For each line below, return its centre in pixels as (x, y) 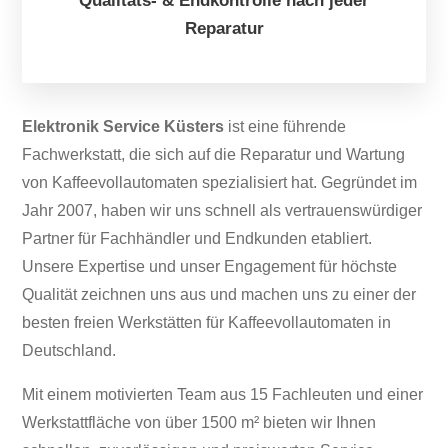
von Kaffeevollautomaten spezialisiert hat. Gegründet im (220, 182)
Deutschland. (69, 350)
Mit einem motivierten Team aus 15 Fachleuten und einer (223, 394)
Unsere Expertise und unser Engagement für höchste (210, 266)
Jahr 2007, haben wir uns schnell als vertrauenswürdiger (222, 210)
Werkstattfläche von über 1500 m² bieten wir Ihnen (199, 422)
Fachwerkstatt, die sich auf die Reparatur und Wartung (214, 154)
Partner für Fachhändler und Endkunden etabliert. (197, 238)
